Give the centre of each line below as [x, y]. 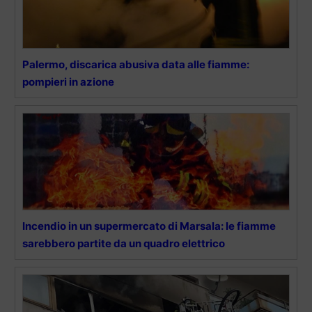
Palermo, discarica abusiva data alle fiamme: [136, 64]
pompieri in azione [68, 81]
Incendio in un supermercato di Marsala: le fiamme [149, 226]
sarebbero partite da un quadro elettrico [124, 243]
